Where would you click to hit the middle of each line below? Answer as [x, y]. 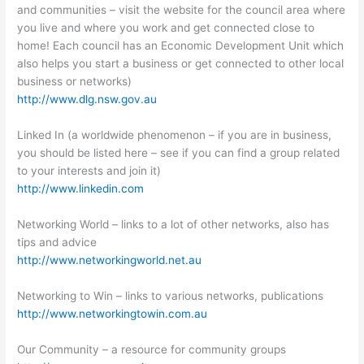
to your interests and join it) [89, 170]
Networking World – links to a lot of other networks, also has [173, 224]
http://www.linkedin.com [81, 188]
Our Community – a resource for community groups [152, 349]
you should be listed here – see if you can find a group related [179, 152]
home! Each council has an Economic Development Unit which [181, 45]
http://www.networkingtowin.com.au [113, 313]
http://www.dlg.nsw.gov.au [87, 99]
